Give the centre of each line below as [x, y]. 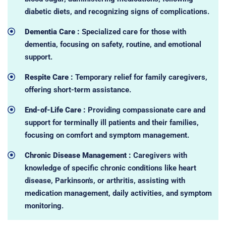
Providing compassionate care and [145, 110]
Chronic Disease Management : [78, 155]
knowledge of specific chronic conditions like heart [110, 168]
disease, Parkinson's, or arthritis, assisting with [105, 180]
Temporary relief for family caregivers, [140, 77]
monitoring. [44, 206]
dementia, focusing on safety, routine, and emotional [113, 44]
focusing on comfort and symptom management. [107, 135]
